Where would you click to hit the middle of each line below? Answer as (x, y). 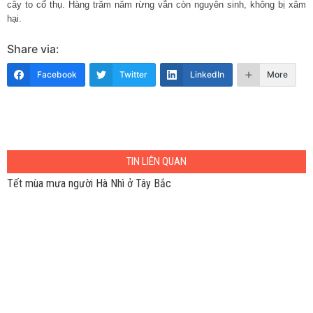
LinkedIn (207, 74)
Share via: (33, 49)
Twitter (133, 74)
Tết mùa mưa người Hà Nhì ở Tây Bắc (89, 183)
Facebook (57, 74)
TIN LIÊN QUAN (156, 161)
